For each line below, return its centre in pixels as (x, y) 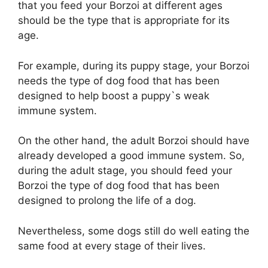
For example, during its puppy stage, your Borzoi (134, 66)
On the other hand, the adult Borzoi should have (134, 141)
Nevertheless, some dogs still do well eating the (134, 231)
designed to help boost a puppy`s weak (114, 95)
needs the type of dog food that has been (119, 80)
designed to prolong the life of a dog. (107, 201)
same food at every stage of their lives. (112, 246)
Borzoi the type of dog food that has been (119, 186)
